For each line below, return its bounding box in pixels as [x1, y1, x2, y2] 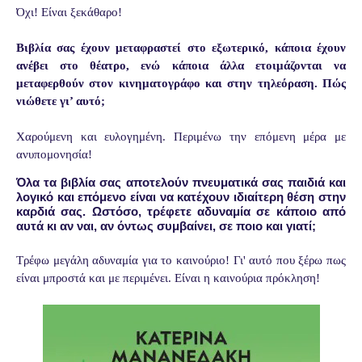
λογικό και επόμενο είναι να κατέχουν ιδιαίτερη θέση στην [16, 190, 346, 204]
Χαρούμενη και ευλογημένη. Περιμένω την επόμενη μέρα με [16, 130, 346, 144]
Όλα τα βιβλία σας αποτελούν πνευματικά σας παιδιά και [16, 175, 346, 190]
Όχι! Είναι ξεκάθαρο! [16, 6, 122, 19]
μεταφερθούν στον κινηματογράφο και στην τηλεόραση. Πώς [16, 77, 346, 90]
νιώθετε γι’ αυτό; [16, 95, 105, 108]
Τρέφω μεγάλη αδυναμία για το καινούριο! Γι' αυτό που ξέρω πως [16, 254, 346, 267]
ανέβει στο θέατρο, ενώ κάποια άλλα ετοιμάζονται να [16, 59, 346, 73]
